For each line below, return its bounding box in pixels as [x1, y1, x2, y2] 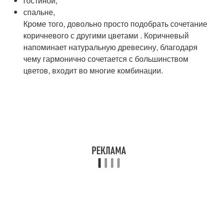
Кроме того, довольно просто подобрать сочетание [23, 18, 208, 29]
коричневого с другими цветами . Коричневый [23, 29, 189, 41]
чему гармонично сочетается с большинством [23, 53, 189, 64]
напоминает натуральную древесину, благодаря [23, 41, 198, 53]
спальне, [23, 6, 55, 18]
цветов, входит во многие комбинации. [23, 64, 163, 76]
